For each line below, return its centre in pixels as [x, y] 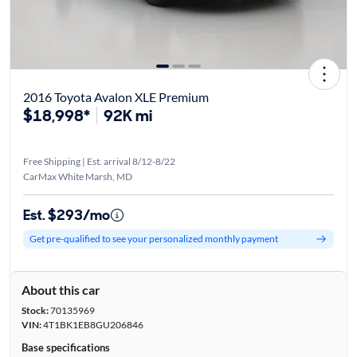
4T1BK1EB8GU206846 [92, 324]
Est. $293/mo [66, 215]
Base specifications [65, 347]
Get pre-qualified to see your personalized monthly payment [153, 239]
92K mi [127, 115]
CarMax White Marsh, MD [77, 176]
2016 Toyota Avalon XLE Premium [116, 96]
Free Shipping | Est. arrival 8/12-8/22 [99, 161]
